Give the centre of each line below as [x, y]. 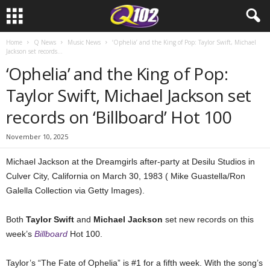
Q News [45, 42]
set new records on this [208, 219]
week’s [19, 234]
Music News [84, 42]
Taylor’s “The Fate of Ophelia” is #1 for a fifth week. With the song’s [134, 263]
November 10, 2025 [37, 137]
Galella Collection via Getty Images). [75, 190]
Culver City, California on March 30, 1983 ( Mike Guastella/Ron [126, 176]
